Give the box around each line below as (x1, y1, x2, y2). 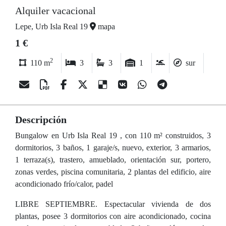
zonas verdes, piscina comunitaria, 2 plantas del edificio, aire (15, 167, 211, 176)
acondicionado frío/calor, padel (15, 180, 113, 188)
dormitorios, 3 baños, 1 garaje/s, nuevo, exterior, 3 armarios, (15, 143, 211, 152)
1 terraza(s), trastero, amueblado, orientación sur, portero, (15, 155, 211, 164)
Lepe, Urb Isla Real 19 (15, 22, 90, 31)
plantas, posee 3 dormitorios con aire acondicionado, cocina (15, 212, 211, 220)
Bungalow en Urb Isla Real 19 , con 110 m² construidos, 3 (15, 131, 211, 140)
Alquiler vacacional (15, 5, 96, 16)
